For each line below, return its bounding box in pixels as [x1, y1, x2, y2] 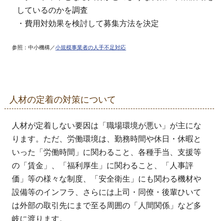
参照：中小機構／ [12, 44, 56, 50]
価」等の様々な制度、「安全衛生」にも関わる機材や [12, 174, 202, 183]
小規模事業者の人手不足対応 [55, 44, 126, 50]
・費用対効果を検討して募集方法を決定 [17, 19, 159, 28]
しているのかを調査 [17, 5, 88, 14]
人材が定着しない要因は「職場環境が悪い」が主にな [12, 121, 202, 130]
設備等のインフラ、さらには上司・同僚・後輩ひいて [12, 187, 202, 196]
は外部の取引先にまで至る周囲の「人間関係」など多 [12, 201, 202, 210]
